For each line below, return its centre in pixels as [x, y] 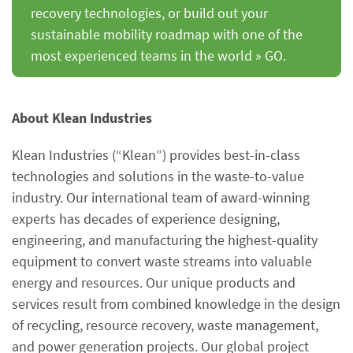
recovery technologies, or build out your [149, 13]
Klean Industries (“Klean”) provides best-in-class [156, 155]
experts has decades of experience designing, [146, 219]
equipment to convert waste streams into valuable [162, 261]
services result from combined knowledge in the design [176, 304]
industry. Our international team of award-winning [161, 197]
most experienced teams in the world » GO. [158, 55]
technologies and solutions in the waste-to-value [158, 176]
